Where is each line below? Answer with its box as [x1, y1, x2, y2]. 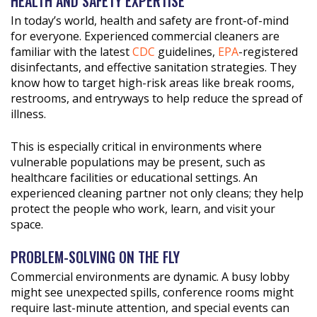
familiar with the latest [11, 43, 132, 59]
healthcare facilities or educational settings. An [11, 169, 258, 185]
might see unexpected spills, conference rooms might [11, 284, 294, 300]
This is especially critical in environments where [11, 138, 262, 154]
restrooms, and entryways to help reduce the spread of [11, 90, 303, 106]
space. [11, 216, 43, 232]
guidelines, [155, 43, 218, 59]
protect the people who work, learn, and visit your [11, 200, 275, 217]
